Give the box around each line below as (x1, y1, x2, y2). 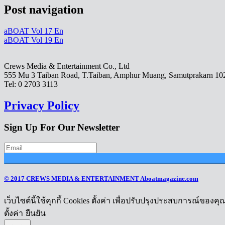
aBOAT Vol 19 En (4, 35, 63, 44)
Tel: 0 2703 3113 (4, 79, 58, 88)
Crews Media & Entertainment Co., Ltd (4, 61, 130, 70)
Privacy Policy (4, 98, 79, 112)
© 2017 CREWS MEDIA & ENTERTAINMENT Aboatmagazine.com (4, 175, 198, 183)
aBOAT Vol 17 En (4, 26, 63, 35)
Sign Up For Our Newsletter (4, 122, 120, 133)
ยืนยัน (26, 208, 46, 217)
